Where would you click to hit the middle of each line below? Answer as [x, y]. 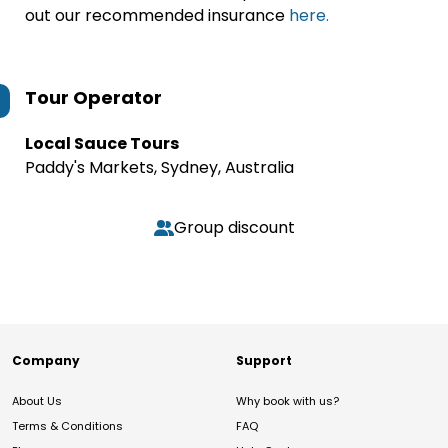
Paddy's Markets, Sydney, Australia [159, 167]
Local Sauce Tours [102, 143]
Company [46, 360]
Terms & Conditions [67, 426]
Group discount [234, 227]
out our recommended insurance [157, 15]
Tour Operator [93, 97]
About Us [37, 401]
